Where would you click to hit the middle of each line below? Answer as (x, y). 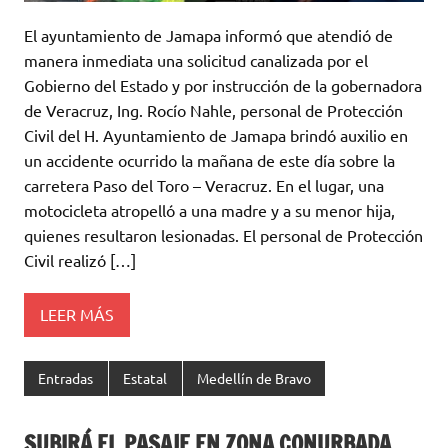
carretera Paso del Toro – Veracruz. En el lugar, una (204, 184)
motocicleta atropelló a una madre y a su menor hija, (209, 209)
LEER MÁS (77, 314)
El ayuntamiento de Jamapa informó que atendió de (208, 34)
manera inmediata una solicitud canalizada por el (196, 59)
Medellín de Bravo (253, 378)
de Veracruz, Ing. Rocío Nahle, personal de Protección (213, 109)
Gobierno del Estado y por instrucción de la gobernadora (223, 84)
